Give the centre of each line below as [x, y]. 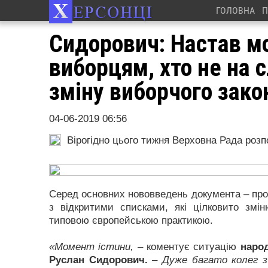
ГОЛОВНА [235, 10]
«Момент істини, [92, 247]
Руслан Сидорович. [98, 260]
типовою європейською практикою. [131, 220]
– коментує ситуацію [187, 247]
